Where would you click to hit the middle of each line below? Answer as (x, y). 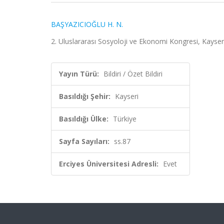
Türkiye (125, 119)
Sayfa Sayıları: (84, 141)
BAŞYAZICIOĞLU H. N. (87, 24)
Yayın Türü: (79, 74)
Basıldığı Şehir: (85, 96)
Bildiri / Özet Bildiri (133, 74)
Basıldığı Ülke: (84, 119)
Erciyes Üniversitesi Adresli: (109, 164)
